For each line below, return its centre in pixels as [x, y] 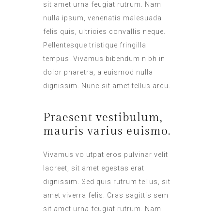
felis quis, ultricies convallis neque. [104, 31]
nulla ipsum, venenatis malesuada [102, 18]
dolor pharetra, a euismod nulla [98, 72]
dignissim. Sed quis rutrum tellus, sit [107, 181]
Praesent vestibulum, [103, 117]
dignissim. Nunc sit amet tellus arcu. [107, 85]
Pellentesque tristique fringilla [95, 45]
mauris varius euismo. [107, 131]
